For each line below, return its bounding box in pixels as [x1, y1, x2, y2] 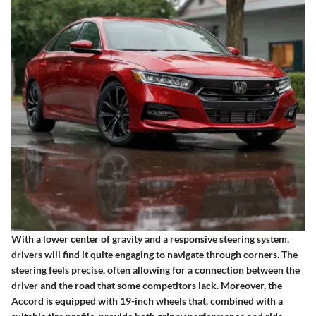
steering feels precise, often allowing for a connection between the [11, 263, 300, 276]
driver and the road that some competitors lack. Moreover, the [11, 279, 282, 291]
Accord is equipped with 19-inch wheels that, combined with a [11, 294, 283, 307]
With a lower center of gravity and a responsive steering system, [11, 232, 289, 245]
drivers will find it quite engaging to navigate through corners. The [11, 248, 298, 260]
